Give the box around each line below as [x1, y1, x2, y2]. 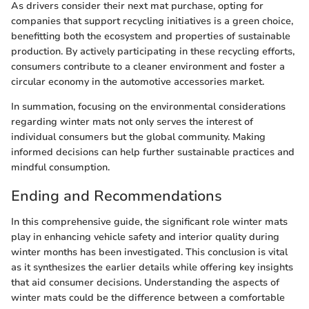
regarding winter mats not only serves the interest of [11, 114, 253, 128]
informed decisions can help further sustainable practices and [11, 145, 295, 159]
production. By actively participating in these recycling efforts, [11, 44, 295, 58]
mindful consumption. [11, 160, 110, 174]
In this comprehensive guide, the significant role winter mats [11, 215, 288, 229]
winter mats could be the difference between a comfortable [11, 291, 285, 305]
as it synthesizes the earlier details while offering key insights [11, 261, 293, 275]
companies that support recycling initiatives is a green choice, [11, 14, 293, 28]
